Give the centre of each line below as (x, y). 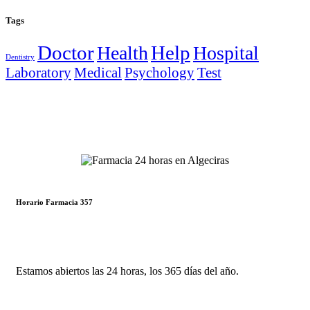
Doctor (66, 53)
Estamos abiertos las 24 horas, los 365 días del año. (127, 271)
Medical (98, 73)
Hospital (226, 53)
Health (122, 53)
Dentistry (20, 57)
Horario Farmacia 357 (54, 202)
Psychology (159, 73)
